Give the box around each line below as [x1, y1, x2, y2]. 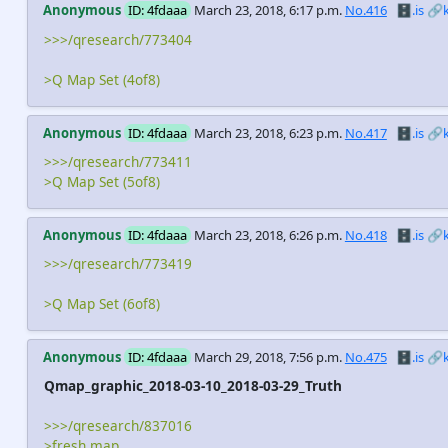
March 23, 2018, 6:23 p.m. [193, 123, 342, 142]
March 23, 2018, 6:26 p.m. [193, 225, 342, 244]
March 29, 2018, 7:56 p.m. [193, 347, 342, 366]
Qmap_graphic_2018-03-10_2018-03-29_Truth [43, 376, 342, 396]
